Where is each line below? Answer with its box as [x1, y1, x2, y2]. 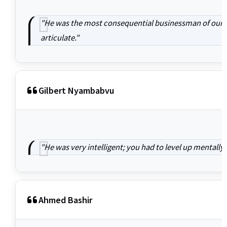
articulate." [41, 32, 79, 43]
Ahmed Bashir [39, 194, 92, 206]
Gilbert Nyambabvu [39, 84, 114, 96]
